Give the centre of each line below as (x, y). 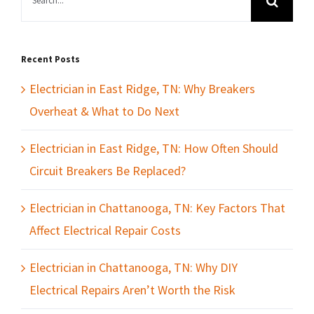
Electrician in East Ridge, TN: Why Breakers (142, 88)
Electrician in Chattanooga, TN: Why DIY (134, 267)
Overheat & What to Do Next (104, 111)
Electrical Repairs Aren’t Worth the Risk (132, 289)
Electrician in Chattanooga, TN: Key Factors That (157, 207)
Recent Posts (50, 59)
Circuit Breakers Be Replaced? (108, 170)
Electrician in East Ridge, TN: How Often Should (154, 148)
